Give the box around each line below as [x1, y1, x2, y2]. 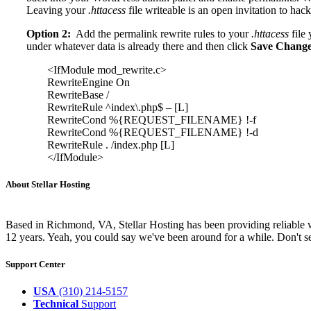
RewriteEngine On [47, 76, 130, 89]
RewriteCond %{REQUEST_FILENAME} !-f [47, 114, 256, 126]
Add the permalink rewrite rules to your [71, 28, 251, 40]
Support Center [6, 258, 65, 269]
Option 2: [26, 28, 71, 40]
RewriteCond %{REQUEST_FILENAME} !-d [47, 126, 258, 139]
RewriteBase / [47, 89, 109, 101]
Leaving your [26, 4, 88, 17]
